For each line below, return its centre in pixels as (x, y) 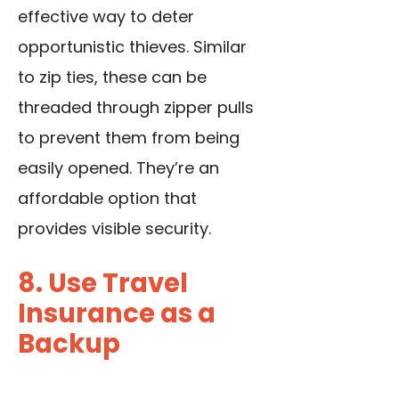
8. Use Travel (103, 284)
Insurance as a (117, 314)
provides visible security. (114, 229)
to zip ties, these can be (112, 77)
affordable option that (107, 199)
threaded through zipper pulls (136, 108)
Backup (69, 344)
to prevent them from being (129, 138)
